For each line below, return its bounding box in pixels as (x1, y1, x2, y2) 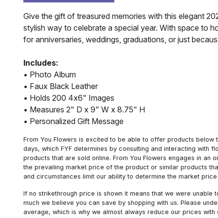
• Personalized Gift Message (23, 116, 124, 127)
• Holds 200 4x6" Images (23, 93, 114, 103)
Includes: (23, 58, 58, 68)
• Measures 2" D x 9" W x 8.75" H (23, 105, 145, 115)
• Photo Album (23, 70, 76, 80)
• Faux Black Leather (23, 81, 98, 91)
